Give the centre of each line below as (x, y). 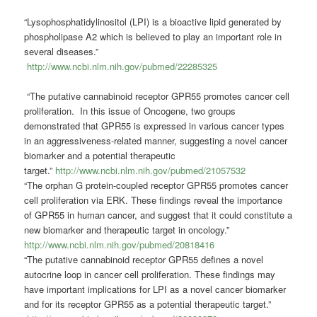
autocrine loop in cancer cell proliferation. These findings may (150, 275)
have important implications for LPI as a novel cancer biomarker (155, 289)
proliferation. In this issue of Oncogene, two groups (130, 111)
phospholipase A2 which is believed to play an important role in (153, 37)
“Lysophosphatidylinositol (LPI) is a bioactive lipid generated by (153, 22)
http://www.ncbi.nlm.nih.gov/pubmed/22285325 (122, 67)
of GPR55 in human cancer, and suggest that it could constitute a (158, 215)
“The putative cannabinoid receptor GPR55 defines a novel (144, 260)
